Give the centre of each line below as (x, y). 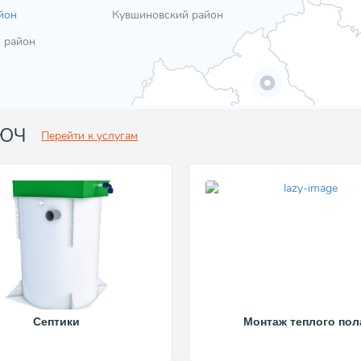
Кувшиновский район (167, 15)
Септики (57, 321)
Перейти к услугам (90, 136)
